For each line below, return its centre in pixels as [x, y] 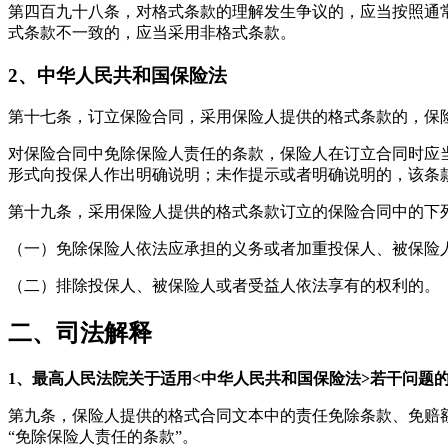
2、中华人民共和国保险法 [117, 75]
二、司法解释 [80, 333]
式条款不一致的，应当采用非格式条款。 [152, 32]
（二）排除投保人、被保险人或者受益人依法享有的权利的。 [224, 286]
